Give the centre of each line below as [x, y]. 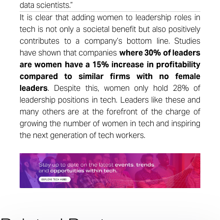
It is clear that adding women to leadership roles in [110, 17]
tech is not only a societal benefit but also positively [110, 29]
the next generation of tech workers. [82, 135]
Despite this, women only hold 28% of [125, 88]
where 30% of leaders [160, 53]
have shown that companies [69, 53]
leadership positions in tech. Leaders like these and [110, 100]
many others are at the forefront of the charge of [110, 112]
